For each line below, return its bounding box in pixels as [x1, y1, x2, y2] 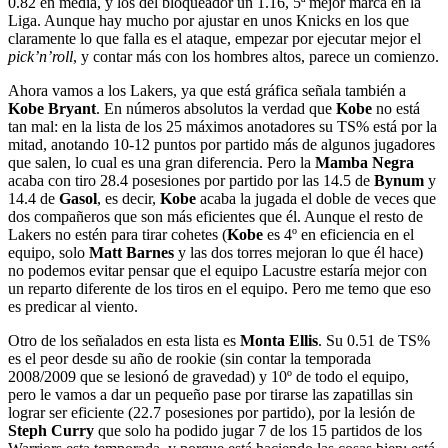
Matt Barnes [89, 243, 174, 261]
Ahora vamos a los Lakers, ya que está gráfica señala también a [8, 81, 406, 99]
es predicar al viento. [8, 297, 138, 315]
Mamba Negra [315, 153, 414, 171]
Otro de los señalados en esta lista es [8, 331, 240, 349]
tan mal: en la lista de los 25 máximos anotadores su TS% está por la [8, 117, 437, 135]
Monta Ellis [240, 331, 318, 349]
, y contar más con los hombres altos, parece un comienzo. [73, 47, 439, 65]
